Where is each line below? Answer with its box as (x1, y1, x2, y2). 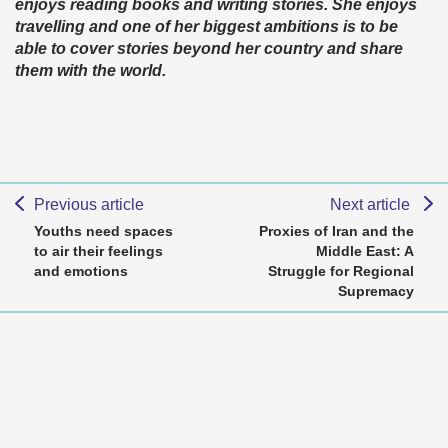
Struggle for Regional (268, 263, 414, 280)
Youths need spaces (34, 223, 173, 240)
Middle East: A (316, 243, 414, 260)
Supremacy (338, 283, 414, 300)
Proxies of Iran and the (259, 223, 414, 240)
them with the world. (15, 62, 166, 80)
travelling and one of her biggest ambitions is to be (15, 18, 398, 36)
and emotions (34, 263, 128, 280)
